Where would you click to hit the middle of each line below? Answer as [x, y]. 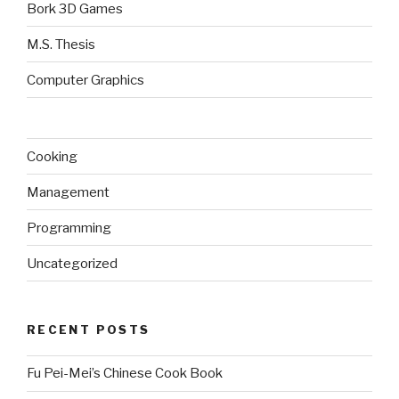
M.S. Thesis [61, 44]
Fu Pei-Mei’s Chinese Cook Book [125, 374]
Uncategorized [72, 263]
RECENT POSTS [89, 330]
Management [68, 192]
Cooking [52, 156]
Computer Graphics [85, 80]
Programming [69, 228]
